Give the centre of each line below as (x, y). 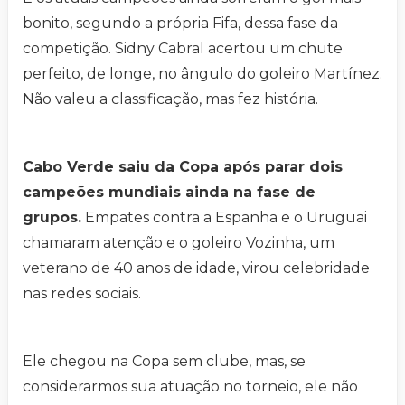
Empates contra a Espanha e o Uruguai (224, 217)
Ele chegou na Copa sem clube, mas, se (164, 361)
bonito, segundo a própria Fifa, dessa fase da (180, 23)
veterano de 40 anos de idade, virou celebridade (196, 268)
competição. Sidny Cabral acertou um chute (183, 48)
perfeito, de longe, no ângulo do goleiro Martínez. (202, 74)
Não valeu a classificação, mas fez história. (170, 99)
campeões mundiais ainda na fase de (169, 192)
